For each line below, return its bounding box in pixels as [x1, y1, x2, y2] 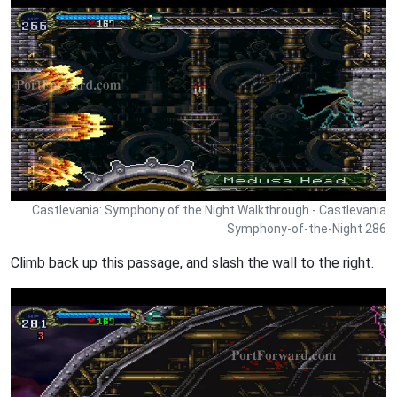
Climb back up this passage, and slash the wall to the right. [11, 253, 374, 271]
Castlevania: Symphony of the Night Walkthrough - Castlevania [32, 202, 386, 217]
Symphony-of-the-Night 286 [227, 221, 386, 236]
